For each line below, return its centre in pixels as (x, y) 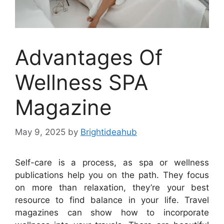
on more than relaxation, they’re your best (112, 187)
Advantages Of (89, 57)
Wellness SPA (81, 82)
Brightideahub (109, 132)
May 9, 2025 (40, 132)
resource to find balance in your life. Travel (112, 200)
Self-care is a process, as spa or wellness (112, 162)
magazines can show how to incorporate (112, 212)
